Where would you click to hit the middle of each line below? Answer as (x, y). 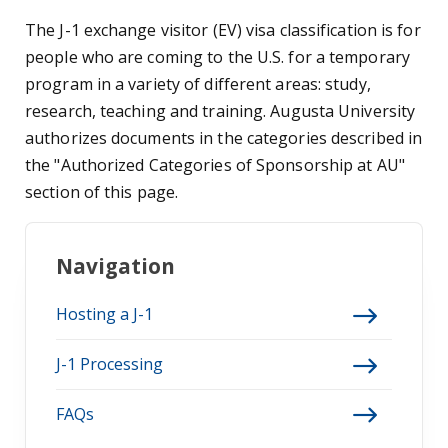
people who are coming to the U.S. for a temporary (217, 57)
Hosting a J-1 (104, 314)
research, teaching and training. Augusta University (220, 111)
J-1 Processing (109, 364)
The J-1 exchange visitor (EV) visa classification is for (223, 30)
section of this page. (102, 192)
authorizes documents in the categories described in (224, 138)
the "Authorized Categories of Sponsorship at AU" (215, 165)
